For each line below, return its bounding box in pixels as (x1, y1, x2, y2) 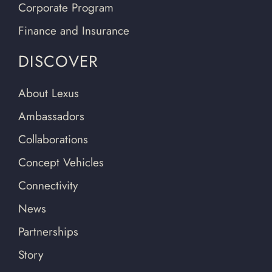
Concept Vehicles (18, 154, 104, 171)
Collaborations (18, 131, 88, 148)
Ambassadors (18, 107, 84, 124)
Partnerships (18, 223, 78, 240)
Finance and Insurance (18, 22, 129, 39)
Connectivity (18, 177, 78, 194)
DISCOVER (18, 49, 99, 73)
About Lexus (18, 84, 79, 101)
